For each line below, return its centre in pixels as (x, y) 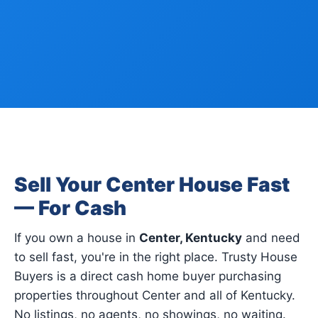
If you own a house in (77, 238)
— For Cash (70, 208)
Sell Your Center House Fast (152, 185)
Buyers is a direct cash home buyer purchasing (148, 276)
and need (271, 238)
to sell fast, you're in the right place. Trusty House (156, 257)
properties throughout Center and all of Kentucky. (155, 295)
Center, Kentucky (191, 238)
